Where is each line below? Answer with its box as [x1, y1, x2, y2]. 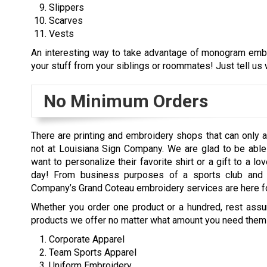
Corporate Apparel [49, 233, 125, 245]
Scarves [49, 14, 83, 26]
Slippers [49, 1, 84, 13]
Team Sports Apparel [49, 246, 136, 258]
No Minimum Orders [44, 90, 208, 111]
